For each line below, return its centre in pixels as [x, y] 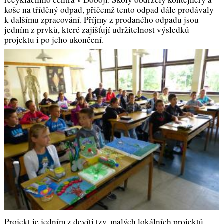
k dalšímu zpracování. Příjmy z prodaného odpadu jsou [101, 20]
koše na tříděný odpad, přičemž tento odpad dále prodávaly [109, 10]
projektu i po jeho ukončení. [54, 40]
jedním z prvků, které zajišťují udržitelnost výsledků [97, 30]
